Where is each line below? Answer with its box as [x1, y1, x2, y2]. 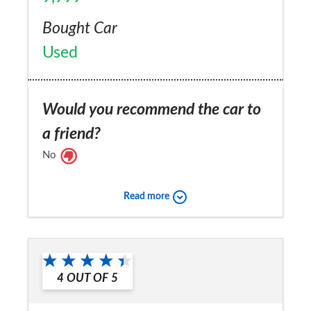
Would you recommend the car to [42, 101, 261, 118]
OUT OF [67, 271, 108, 284]
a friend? [42, 125, 101, 142]
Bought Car [42, 19, 117, 37]
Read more [123, 192, 169, 202]
